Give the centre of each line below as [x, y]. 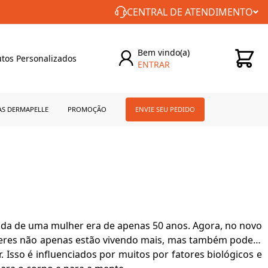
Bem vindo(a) [164, 52]
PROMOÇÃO [87, 109]
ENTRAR [154, 64]
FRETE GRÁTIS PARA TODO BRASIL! [123, 12]
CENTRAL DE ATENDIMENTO [190, 12]
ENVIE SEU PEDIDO [165, 109]
